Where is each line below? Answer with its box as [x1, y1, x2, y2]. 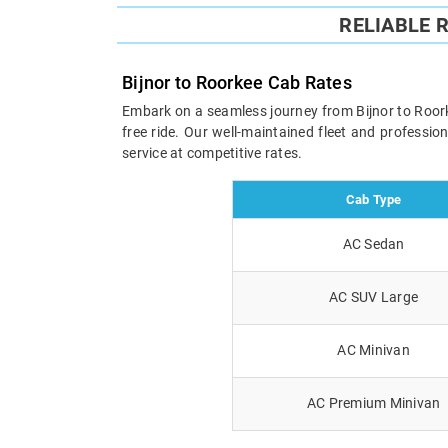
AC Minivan [337, 341, 410, 358]
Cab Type [345, 191, 402, 207]
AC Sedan [342, 235, 405, 252]
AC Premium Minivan [306, 394, 441, 411]
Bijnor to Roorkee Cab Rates [122, 71, 352, 93]
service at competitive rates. [122, 144, 303, 161]
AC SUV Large [329, 288, 418, 305]
